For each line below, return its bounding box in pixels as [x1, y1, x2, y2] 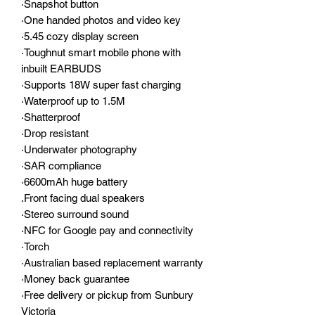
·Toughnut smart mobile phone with [21, 46, 181, 58]
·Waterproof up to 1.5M [21, 94, 125, 107]
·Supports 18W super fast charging [21, 78, 181, 91]
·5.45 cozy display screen [21, 30, 139, 42]
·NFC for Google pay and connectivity [21, 224, 193, 236]
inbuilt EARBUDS [21, 62, 101, 75]
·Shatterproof [21, 110, 80, 123]
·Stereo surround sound [21, 207, 129, 220]
